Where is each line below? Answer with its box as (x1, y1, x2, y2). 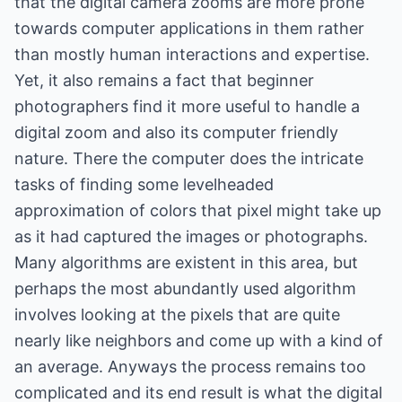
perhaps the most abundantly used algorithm (14, 279, 356, 298)
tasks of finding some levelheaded (14, 175, 274, 194)
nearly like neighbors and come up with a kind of (14, 331, 383, 350)
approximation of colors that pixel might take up (14, 201, 381, 220)
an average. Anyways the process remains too (14, 357, 366, 376)
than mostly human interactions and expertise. (14, 45, 370, 64)
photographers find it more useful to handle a (14, 97, 360, 116)
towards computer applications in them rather (14, 19, 364, 38)
